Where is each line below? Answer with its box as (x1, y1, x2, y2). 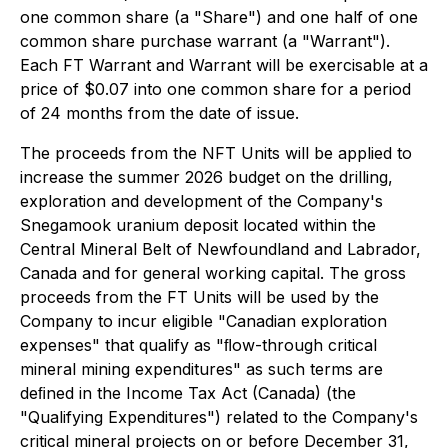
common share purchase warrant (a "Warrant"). (20, 31, 390, 51)
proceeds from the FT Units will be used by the (20, 287, 379, 307)
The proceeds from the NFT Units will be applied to (20, 143, 412, 163)
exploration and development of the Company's (20, 191, 383, 211)
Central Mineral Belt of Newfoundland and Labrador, (20, 239, 421, 259)
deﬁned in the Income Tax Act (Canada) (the (20, 383, 356, 403)
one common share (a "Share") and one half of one (20, 7, 418, 27)
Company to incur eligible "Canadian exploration (20, 311, 387, 331)
